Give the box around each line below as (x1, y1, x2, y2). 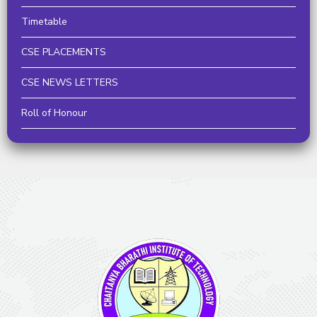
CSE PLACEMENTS (21, 45, 106, 59)
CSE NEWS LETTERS (21, 75, 118, 89)
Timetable (21, 14, 67, 28)
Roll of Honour (21, 105, 87, 120)
